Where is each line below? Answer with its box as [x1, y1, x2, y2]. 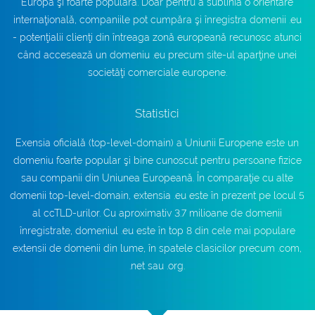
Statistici [135, 106, 180, 120]
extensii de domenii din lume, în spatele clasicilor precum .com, [13, 243, 302, 254]
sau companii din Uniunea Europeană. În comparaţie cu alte [21, 172, 294, 184]
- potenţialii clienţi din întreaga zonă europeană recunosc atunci [13, 32, 302, 43]
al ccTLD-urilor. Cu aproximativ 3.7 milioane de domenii [32, 207, 283, 219]
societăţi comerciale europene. [87, 67, 227, 78]
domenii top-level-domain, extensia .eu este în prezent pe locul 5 [10, 190, 305, 201]
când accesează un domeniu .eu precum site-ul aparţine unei [18, 49, 297, 60]
